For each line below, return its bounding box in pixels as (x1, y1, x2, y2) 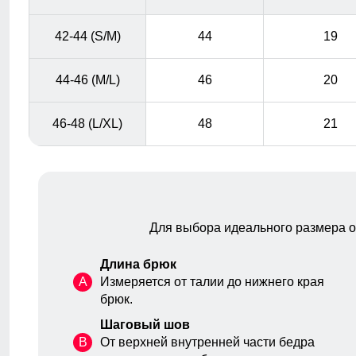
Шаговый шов (100, 318, 190, 332)
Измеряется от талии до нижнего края (100, 275, 324, 289)
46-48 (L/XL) (52, 117, 122, 131)
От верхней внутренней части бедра (100, 335, 315, 350)
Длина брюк (100, 257, 176, 272)
